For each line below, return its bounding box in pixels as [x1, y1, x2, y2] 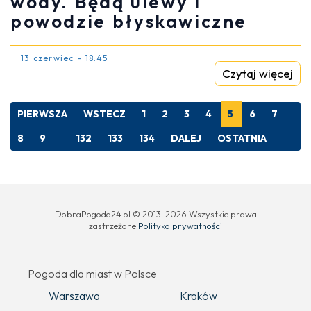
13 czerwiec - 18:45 [21, 52, 108, 63]
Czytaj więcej [222, 65, 293, 81]
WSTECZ [83, 107, 126, 120]
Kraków [180, 288, 217, 303]
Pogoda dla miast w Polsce [28, 266, 157, 280]
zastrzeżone [89, 219, 138, 231]
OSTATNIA [217, 131, 267, 144]
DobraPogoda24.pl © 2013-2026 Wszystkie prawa [54, 208, 257, 219]
